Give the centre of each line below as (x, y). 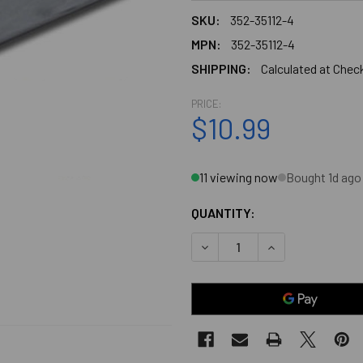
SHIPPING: (221, 68)
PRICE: (206, 103)
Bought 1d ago (324, 177)
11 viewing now (239, 177)
